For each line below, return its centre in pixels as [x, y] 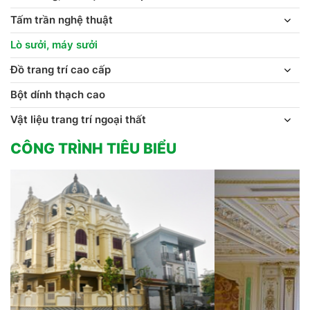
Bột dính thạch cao [58, 95]
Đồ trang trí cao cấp [61, 70]
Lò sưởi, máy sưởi [54, 45]
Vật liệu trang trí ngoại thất [78, 120]
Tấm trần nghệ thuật [62, 20]
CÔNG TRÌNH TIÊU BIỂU [93, 149]
